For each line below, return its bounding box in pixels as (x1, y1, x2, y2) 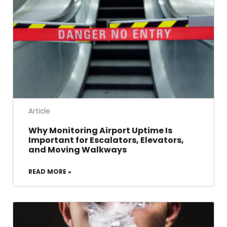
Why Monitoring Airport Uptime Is (28, 124, 172, 136)
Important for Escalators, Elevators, (28, 134, 184, 146)
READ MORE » (28, 167, 71, 176)
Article (28, 106, 50, 116)
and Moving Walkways (28, 143, 127, 156)
